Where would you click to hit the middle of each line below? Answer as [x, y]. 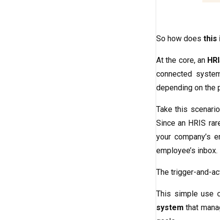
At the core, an [182, 60]
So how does [180, 39]
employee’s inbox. [187, 151]
